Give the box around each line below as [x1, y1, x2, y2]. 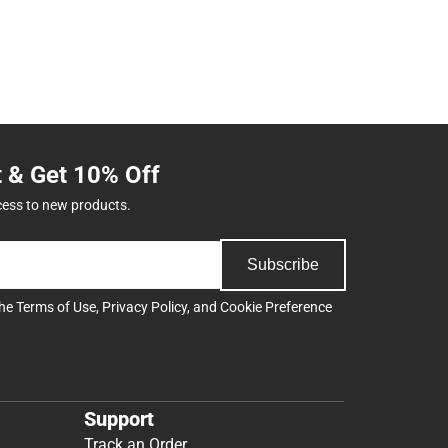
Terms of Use [16, 299, 96, 316]
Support [84, 406, 154, 431]
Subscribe [247, 256, 319, 274]
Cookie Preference [220, 299, 332, 316]
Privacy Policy [102, 299, 187, 316]
